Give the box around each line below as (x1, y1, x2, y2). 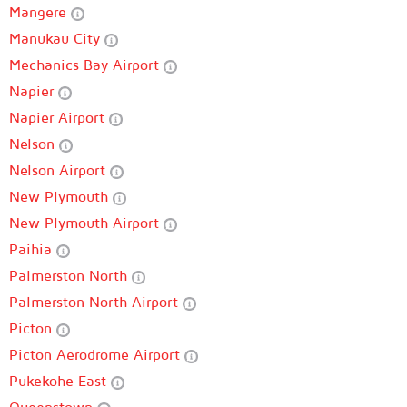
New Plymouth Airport (9, 214, 164, 231)
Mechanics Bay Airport (9, 56, 164, 73)
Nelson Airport (9, 162, 110, 178)
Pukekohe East (9, 372, 111, 389)
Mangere (9, 4, 71, 20)
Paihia (9, 241, 56, 257)
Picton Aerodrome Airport (9, 346, 184, 362)
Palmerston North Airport (9, 293, 183, 310)
